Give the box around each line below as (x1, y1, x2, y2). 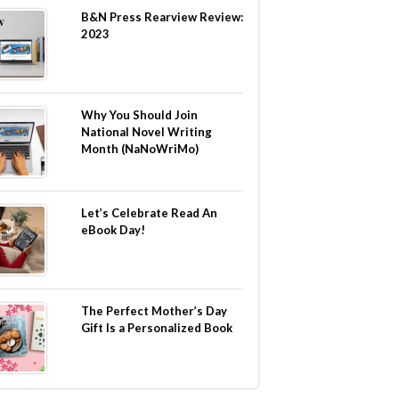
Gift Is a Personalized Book (81, 321, 232, 335)
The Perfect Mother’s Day (81, 304, 227, 318)
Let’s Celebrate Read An (81, 206, 217, 220)
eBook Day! (81, 223, 145, 237)
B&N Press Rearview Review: (81, 10, 243, 24)
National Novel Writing (81, 125, 212, 139)
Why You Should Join (81, 108, 198, 122)
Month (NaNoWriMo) (81, 142, 199, 156)
